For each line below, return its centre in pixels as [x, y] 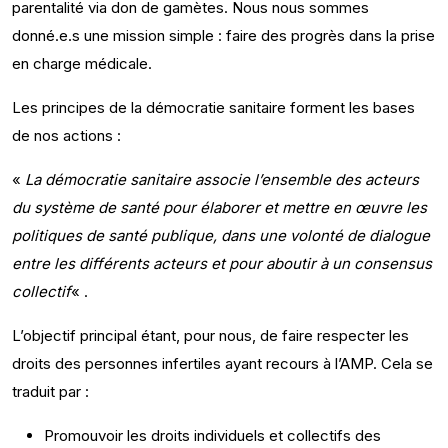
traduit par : [50, 391]
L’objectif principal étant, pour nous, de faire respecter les [210, 335]
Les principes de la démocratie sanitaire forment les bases [213, 107]
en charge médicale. [82, 63]
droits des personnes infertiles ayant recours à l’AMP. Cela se [222, 363]
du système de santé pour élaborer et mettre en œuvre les [219, 207]
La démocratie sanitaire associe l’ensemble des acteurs [222, 179]
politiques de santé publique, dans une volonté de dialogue [221, 235]
